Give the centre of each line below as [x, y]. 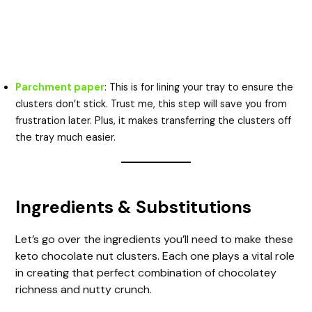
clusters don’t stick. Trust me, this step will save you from [151, 104]
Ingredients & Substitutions [134, 207]
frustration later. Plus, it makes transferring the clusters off [154, 120]
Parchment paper [60, 87]
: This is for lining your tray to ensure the [199, 87]
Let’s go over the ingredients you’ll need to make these [155, 239]
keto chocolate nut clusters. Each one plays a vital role [155, 256]
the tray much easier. [66, 137]
